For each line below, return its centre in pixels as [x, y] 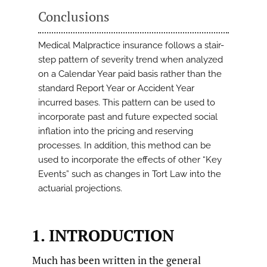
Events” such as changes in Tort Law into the [130, 174]
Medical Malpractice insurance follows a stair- [131, 46]
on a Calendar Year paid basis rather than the [130, 74]
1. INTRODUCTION [103, 235]
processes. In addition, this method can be [125, 146]
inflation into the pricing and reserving [116, 131]
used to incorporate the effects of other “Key [130, 160]
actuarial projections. [80, 189]
